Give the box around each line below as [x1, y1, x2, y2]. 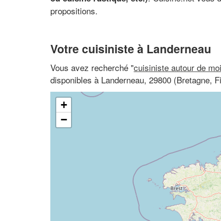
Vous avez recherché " [50, 61, 134, 74]
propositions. [50, 4, 98, 17]
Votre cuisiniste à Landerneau [50, 40, 211, 57]
